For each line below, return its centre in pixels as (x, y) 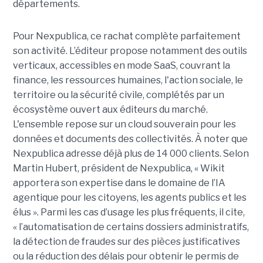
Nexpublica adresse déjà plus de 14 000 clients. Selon (131, 154)
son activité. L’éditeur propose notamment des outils (130, 51)
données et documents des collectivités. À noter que (130, 139)
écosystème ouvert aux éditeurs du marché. (110, 110)
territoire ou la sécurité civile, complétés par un (118, 95)
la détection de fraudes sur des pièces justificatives (126, 242)
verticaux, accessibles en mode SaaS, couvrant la (121, 66)
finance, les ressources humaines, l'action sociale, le (128, 80)
